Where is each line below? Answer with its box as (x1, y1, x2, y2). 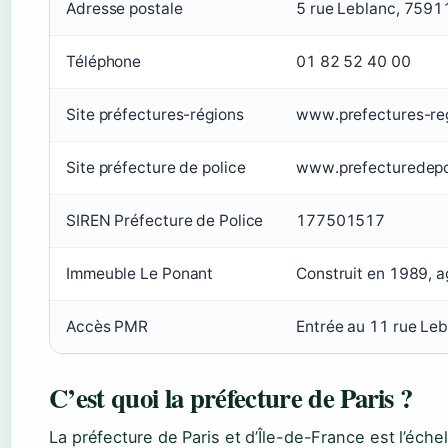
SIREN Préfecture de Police (66, 210, 264, 230)
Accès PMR (66, 316, 149, 336)
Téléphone (66, 51, 142, 71)
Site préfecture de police (66, 157, 246, 177)
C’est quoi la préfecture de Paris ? (49, 377, 413, 417)
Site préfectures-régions (66, 104, 244, 124)
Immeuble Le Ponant (66, 263, 214, 283)
